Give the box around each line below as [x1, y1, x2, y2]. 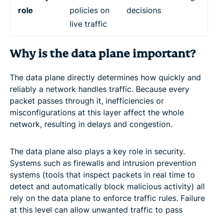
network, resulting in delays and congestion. [10, 119, 172, 129]
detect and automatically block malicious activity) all [10, 181, 205, 191]
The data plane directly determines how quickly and [10, 72, 201, 82]
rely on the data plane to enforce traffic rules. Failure [10, 193, 205, 203]
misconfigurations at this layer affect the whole [10, 107, 184, 117]
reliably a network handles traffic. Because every [10, 84, 189, 94]
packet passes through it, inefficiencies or [10, 95, 164, 106]
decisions [127, 5, 161, 15]
